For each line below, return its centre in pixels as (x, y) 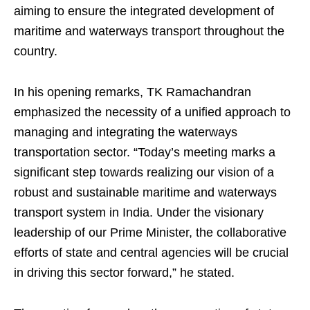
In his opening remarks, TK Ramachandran (133, 92)
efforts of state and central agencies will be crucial (151, 253)
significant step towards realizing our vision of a (144, 173)
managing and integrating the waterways (126, 133)
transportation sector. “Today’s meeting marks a (145, 153)
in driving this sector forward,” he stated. (124, 273)
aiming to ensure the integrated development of (144, 11)
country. (36, 52)
